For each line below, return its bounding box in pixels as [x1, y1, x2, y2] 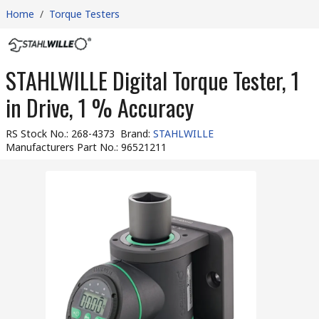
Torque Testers [49, 7, 120, 21]
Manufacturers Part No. [6, 140, 116, 154]
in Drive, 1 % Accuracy [6, 90, 194, 124]
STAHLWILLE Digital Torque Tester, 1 [6, 63, 300, 97]
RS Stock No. [6, 127, 66, 140]
